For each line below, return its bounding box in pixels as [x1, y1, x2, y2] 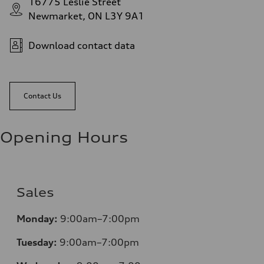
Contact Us [24, 91, 61, 100]
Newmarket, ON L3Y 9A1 [28, 10, 144, 22]
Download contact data [28, 39, 135, 51]
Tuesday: [16, 236, 57, 248]
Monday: [16, 213, 58, 225]
